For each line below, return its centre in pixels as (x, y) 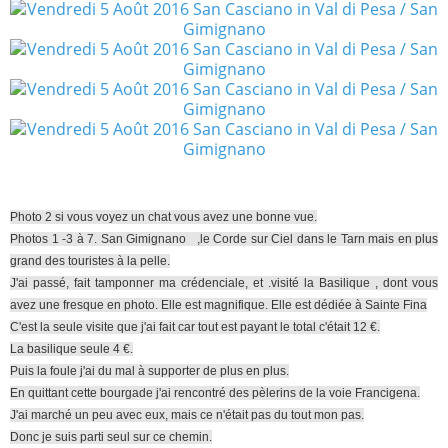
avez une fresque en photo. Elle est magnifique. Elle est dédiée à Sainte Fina (218, 305)
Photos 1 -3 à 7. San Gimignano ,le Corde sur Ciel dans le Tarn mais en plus (224, 239)
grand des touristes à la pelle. (90, 261)
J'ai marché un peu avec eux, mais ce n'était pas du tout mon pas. (187, 415)
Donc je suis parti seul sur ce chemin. (111, 437)
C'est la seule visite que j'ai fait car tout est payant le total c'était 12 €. (195, 327)
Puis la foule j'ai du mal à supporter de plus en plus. (149, 371)
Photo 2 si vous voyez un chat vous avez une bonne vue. (163, 217)
